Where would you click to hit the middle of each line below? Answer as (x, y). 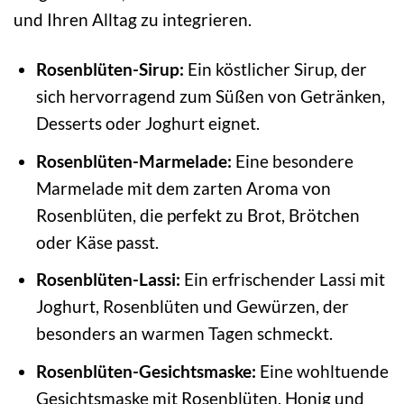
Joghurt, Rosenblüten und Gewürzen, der (192, 307)
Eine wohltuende (322, 371)
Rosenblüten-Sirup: (110, 69)
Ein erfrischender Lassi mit (282, 280)
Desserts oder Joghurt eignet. (147, 124)
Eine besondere (292, 161)
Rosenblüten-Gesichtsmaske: (146, 371)
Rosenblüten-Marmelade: (133, 161)
